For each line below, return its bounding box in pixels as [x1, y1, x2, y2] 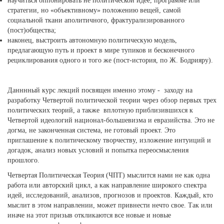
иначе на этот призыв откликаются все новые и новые [7, 211, 171, 219]
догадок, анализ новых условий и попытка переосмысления [7, 146, 188, 154]
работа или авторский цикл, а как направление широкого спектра [7, 181, 206, 189]
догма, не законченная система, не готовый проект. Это [7, 126, 175, 134]
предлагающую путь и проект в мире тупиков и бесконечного [7, 46, 194, 54]
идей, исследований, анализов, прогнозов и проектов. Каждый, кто [7, 191, 213, 199]
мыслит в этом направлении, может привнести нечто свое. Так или [7, 201, 212, 209]
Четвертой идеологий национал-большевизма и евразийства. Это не [7, 116, 214, 124]
